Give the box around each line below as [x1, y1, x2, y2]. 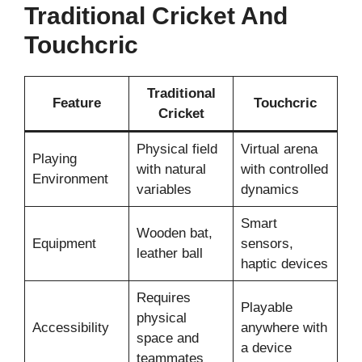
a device [240, 339, 292, 356]
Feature [53, 95, 101, 111]
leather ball [136, 245, 203, 261]
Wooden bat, [136, 225, 213, 241]
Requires [136, 289, 191, 305]
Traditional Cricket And [24, 2, 288, 29]
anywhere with [240, 319, 327, 335]
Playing [32, 150, 77, 166]
